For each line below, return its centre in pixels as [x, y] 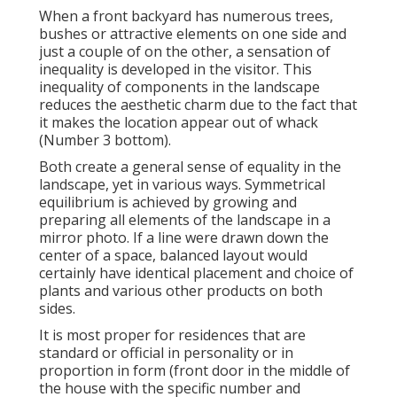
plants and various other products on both [181, 290]
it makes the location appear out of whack [179, 122]
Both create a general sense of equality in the [190, 166]
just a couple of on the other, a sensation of [185, 51]
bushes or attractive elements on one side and [193, 33]
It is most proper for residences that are [172, 335]
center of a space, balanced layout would [173, 255]
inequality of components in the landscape [179, 86]
